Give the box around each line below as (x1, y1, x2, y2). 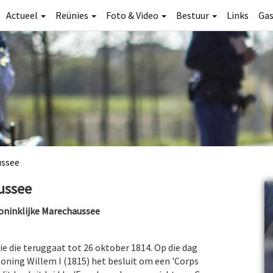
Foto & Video (106, 9, 160, 21)
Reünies (55, 9, 90, 21)
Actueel (6, 9, 40, 21)
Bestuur (176, 9, 211, 21)
